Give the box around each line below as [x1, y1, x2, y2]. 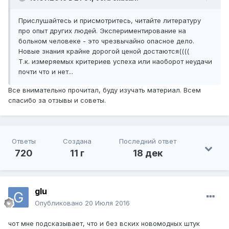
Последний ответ [119, 137, 177, 146]
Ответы [11, 137, 36, 146]
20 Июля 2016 [85, 199, 130, 208]
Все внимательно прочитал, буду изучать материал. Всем [8, 86, 201, 95]
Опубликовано [35, 199, 85, 208]
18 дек [133, 148, 163, 159]
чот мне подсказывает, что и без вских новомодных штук [8, 219, 200, 228]
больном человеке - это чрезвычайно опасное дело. [18, 37, 194, 45]
